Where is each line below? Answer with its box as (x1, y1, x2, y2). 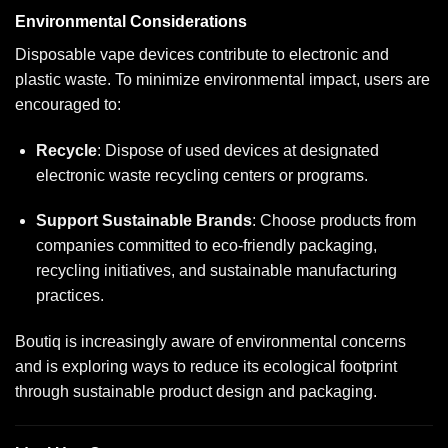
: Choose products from (251, 212, 416, 230)
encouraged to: (15, 95, 121, 113)
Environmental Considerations (15, 12, 247, 30)
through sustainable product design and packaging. (15, 383, 377, 401)
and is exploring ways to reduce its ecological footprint (15, 358, 397, 376)
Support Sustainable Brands (35, 212, 252, 230)
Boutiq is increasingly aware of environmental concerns (15, 333, 406, 351)
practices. (35, 287, 104, 305)
